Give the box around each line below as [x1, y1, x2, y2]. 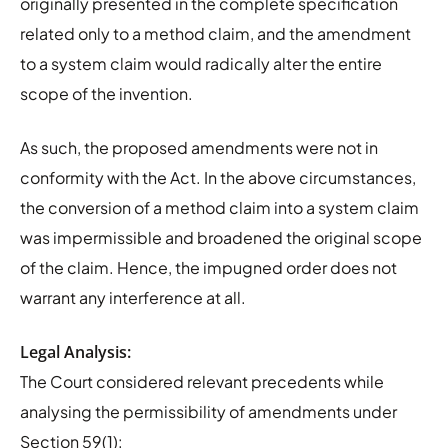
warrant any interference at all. [20, 286, 246, 308]
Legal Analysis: [20, 340, 131, 363]
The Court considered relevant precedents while [20, 370, 384, 392]
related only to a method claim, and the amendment [20, 22, 411, 44]
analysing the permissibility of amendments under [20, 400, 397, 422]
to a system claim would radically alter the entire [20, 52, 382, 74]
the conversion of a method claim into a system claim [20, 196, 419, 218]
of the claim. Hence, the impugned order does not [20, 256, 397, 278]
